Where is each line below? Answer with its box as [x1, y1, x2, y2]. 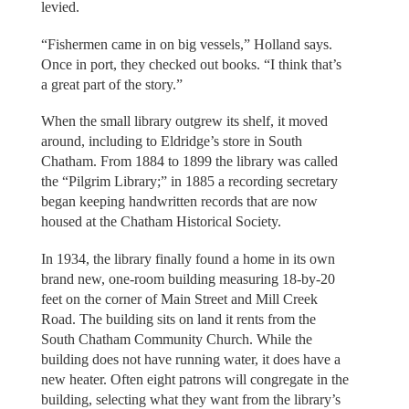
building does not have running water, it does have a [40, 351, 341, 367]
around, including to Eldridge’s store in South [40, 133, 302, 150]
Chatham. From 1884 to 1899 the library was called [40, 153, 338, 170]
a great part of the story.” [40, 76, 183, 92]
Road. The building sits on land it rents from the [40, 310, 316, 327]
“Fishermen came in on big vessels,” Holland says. [40, 36, 332, 52]
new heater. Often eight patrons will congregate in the [40, 371, 349, 387]
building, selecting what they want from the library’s [40, 391, 341, 407]
